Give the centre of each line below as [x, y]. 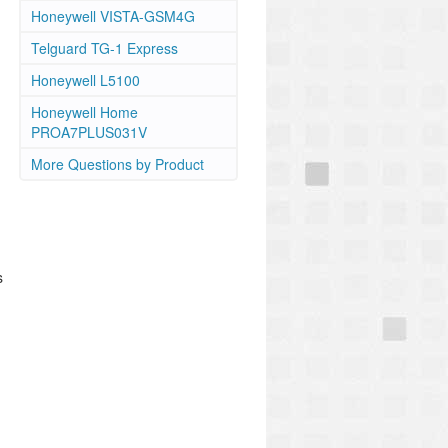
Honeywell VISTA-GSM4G [113, 16]
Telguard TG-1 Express [104, 48]
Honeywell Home [84, 112]
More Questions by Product [117, 164]
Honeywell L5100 [85, 80]
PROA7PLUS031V [89, 132]
